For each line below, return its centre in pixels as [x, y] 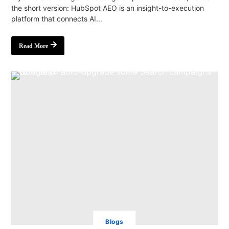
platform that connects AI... [57, 18]
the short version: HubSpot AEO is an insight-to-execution [108, 8]
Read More [34, 46]
